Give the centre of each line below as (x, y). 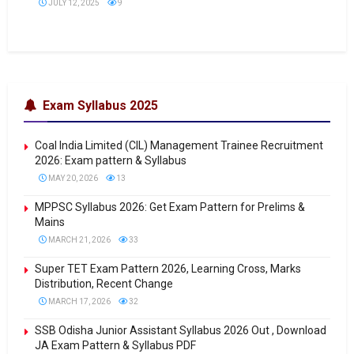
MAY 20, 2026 (72, 178)
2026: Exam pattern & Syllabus (111, 160)
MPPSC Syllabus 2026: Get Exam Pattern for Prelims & (170, 207)
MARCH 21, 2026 (79, 240)
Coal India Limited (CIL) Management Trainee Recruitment (179, 145)
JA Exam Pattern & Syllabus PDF (115, 345)
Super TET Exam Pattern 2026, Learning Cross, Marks (168, 269)
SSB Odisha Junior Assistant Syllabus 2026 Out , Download (181, 330)
